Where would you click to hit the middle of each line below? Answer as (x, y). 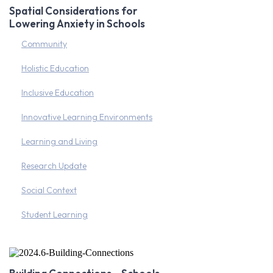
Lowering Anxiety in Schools (77, 23)
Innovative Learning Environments (87, 117)
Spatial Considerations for (73, 11)
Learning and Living (59, 141)
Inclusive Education (58, 93)
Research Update (54, 166)
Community (44, 44)
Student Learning (55, 214)
